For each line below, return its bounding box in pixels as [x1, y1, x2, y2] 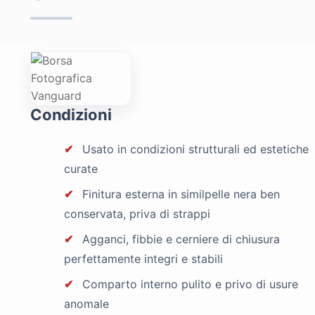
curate [64, 161, 98, 176]
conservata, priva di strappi [64, 206, 211, 221]
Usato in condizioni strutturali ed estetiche [79, 141, 309, 156]
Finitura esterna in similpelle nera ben [79, 186, 281, 201]
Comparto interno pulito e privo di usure [79, 276, 299, 291]
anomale [64, 296, 110, 311]
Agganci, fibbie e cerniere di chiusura [79, 231, 281, 246]
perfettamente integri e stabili [64, 251, 224, 266]
